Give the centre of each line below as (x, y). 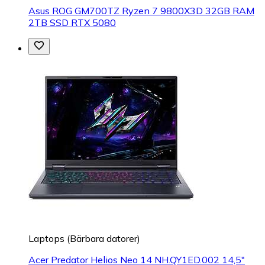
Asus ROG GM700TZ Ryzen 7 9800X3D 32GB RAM (141, 11)
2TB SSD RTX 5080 (72, 23)
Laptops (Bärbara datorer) (84, 239)
